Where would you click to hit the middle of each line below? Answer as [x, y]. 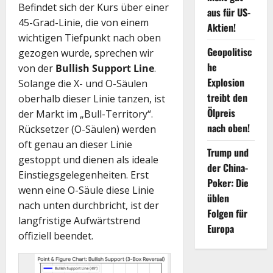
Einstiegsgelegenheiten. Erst [83, 175]
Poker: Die [228, 183]
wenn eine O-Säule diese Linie [86, 190]
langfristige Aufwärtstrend [79, 220]
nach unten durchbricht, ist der [89, 205]
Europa [220, 228]
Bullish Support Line [105, 68]
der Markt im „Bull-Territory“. [86, 114]
